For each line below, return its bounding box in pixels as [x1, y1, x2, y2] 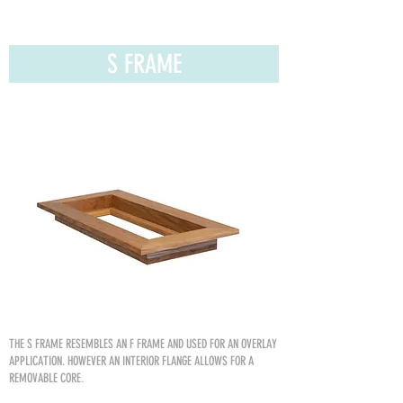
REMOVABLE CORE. [9, 371, 86, 386]
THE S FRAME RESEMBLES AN [9, 336, 130, 352]
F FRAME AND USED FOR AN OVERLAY [130, 336, 277, 352]
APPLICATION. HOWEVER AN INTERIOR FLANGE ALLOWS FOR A [9, 354, 254, 369]
